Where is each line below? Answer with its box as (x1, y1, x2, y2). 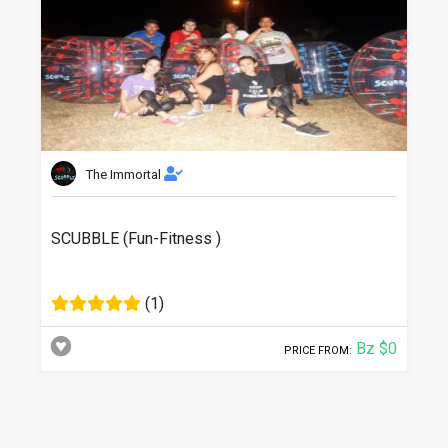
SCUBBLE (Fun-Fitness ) (51, 229, 221, 248)
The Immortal (86, 167, 164, 182)
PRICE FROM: (284, 344, 352, 357)
